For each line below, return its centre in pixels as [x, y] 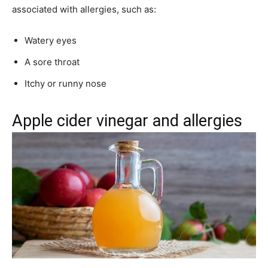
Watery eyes [51, 40]
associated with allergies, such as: [84, 9]
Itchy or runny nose [66, 83]
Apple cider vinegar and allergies [127, 121]
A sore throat [52, 62]
